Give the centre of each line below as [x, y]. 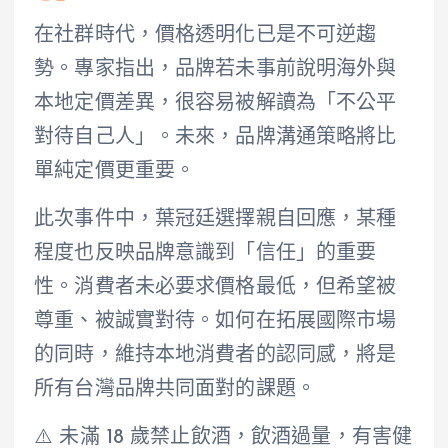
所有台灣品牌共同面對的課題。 [175, 389]
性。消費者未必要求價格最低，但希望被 [215, 287]
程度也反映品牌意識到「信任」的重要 [205, 253]
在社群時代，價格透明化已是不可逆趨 [205, 35]
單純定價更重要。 [115, 171]
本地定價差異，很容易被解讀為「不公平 [215, 103]
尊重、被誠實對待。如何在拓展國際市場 [215, 321]
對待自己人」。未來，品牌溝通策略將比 [215, 137]
